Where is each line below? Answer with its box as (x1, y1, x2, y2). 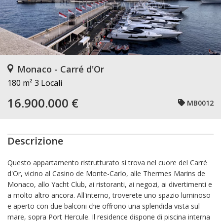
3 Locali (35, 77, 62, 88)
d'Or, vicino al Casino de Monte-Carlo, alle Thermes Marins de (7, 169, 205, 178)
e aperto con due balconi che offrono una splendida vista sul (7, 201, 200, 211)
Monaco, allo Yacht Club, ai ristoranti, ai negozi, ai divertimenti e (7, 180, 212, 189)
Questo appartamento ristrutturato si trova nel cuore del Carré (7, 158, 207, 167)
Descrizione (7, 134, 63, 147)
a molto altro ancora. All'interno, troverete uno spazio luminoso (7, 190, 211, 200)
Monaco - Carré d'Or (17, 63, 104, 75)
